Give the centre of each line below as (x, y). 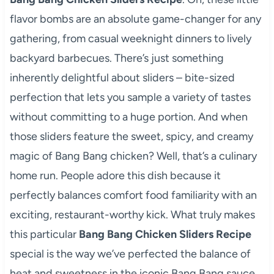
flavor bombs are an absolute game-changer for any (135, 19)
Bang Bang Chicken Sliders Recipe (165, 234)
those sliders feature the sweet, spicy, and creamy (131, 136)
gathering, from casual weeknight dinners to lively (130, 38)
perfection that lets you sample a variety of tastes (130, 97)
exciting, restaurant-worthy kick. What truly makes (132, 214)
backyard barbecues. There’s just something (117, 58)
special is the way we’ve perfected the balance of (130, 254)
